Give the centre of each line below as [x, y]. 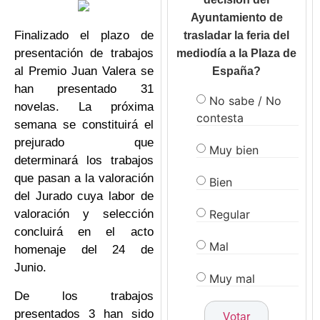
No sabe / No [245, 100]
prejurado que [84, 143]
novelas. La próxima [84, 107]
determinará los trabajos [84, 161]
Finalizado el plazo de [84, 36]
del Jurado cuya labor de [84, 196]
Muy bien [234, 150]
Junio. [32, 268]
